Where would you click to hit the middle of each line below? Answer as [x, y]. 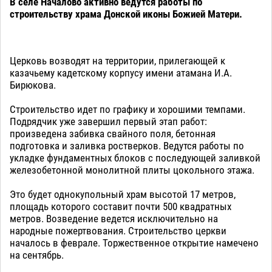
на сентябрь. [37, 255]
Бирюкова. [33, 85]
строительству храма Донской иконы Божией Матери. [128, 14]
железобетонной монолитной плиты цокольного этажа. [132, 170]
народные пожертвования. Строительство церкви [118, 230]
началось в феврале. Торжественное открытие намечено [134, 243]
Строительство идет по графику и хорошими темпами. [127, 109]
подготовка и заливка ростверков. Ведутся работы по [127, 145]
